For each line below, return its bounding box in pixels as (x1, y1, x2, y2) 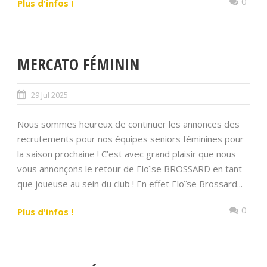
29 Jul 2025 (31, 89, 68, 101)
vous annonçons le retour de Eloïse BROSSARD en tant (17, 163, 242, 175)
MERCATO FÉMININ (17, 53, 139, 76)
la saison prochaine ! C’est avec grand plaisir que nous (17, 148, 236, 160)
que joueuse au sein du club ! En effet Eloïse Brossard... (17, 178, 243, 190)
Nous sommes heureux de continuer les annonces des (17, 118, 240, 131)
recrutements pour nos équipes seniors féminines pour (17, 133, 244, 145)
